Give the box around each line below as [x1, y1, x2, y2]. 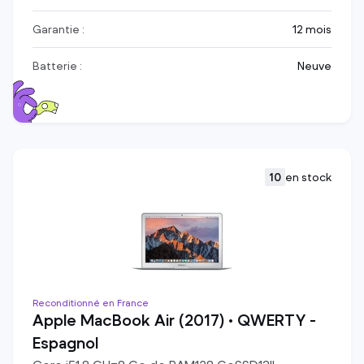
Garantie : [32, 22, 84, 37]
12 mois [292, 22, 331, 37]
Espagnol [32, 333, 98, 353]
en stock [285, 170, 331, 184]
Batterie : [32, 58, 82, 73]
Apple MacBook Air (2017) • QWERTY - [32, 310, 316, 331]
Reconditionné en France [32, 297, 149, 309]
